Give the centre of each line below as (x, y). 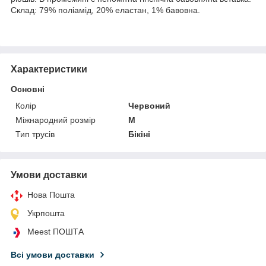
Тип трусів (35, 134)
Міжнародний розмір (56, 120)
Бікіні (140, 134)
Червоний (150, 105)
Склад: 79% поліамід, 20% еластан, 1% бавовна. (105, 10)
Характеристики (49, 69)
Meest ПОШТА (56, 231)
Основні (28, 89)
